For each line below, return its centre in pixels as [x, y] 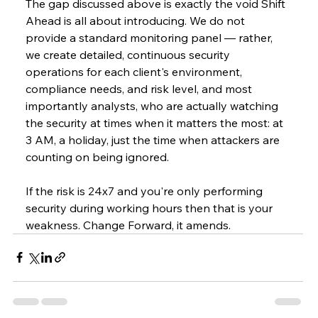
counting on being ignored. [98, 157]
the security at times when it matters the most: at [156, 122]
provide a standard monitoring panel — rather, [151, 37]
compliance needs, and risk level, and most [141, 88]
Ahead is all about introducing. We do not [137, 20]
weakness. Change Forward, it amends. [128, 225]
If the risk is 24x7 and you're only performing [146, 191]
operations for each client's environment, [136, 71]
